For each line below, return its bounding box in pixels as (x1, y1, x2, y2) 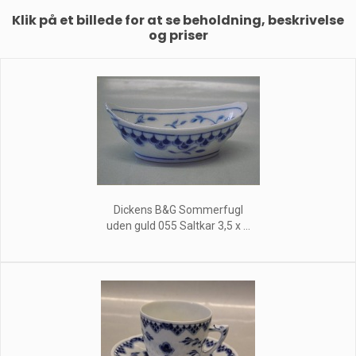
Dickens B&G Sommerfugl (113, 203, 243, 216)
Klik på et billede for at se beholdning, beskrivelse (12, 11, 344, 29)
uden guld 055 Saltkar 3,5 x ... (106, 219, 250, 232)
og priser (148, 26, 208, 44)
